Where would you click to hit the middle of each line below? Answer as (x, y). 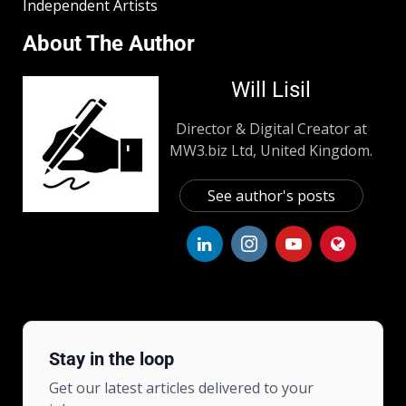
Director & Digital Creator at (271, 129)
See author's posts (271, 196)
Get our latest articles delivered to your (181, 388)
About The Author (109, 44)
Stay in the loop (111, 359)
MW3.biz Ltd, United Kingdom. (271, 151)
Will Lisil (271, 90)
